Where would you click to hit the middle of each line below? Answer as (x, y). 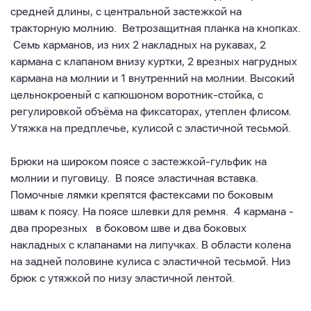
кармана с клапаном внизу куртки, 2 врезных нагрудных (154, 62)
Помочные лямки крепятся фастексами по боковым (142, 195)
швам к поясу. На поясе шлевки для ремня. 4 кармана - (152, 212)
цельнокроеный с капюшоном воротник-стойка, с (137, 95)
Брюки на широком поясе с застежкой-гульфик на (138, 162)
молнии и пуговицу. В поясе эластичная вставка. (134, 178)
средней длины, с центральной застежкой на (126, 12)
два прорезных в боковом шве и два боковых (128, 228)
